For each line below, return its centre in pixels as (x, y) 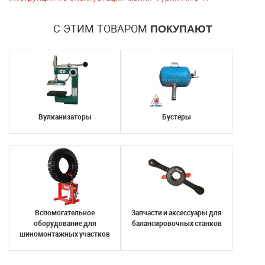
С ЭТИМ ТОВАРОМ (101, 29)
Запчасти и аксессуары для (177, 213)
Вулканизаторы (65, 117)
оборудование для (65, 224)
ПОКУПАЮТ (181, 29)
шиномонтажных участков (65, 235)
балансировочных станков (177, 224)
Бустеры (177, 117)
